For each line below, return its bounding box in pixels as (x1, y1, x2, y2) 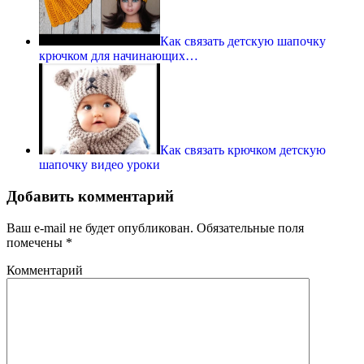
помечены (6, 235, 66, 249)
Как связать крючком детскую (160, 143, 327, 158)
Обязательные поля (193, 220, 304, 235)
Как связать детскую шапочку (160, 34, 327, 49)
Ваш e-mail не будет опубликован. (6, 220, 193, 235)
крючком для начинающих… (39, 49, 198, 63)
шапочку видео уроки (39, 158, 160, 172)
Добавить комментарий (6, 187, 174, 205)
